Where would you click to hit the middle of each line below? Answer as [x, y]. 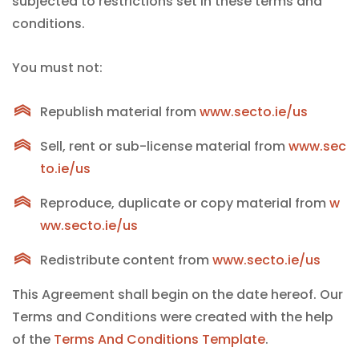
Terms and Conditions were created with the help [173, 317]
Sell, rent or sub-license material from [164, 146]
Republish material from [120, 112]
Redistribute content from [126, 260]
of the [33, 339]
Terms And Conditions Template [159, 339]
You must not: [57, 68]
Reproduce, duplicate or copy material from [185, 203]
